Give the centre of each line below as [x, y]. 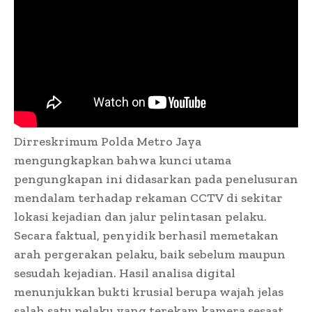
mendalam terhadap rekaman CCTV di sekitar [148, 198]
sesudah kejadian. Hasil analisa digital [125, 273]
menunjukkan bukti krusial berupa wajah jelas [149, 292]
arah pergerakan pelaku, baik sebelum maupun [150, 255]
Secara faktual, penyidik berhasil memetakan [146, 236]
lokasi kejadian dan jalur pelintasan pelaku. [140, 217]
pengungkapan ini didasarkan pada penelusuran [156, 179]
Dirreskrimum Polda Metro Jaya [108, 142]
